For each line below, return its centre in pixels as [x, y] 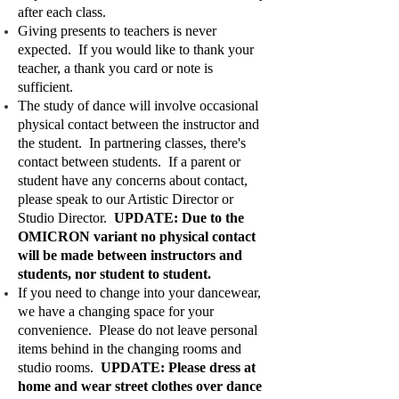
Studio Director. [66, 218]
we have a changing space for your [116, 311]
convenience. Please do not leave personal [138, 330]
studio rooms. [59, 367]
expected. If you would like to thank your [136, 49]
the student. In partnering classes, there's [132, 143]
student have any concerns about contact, [133, 180]
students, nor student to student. [114, 274]
